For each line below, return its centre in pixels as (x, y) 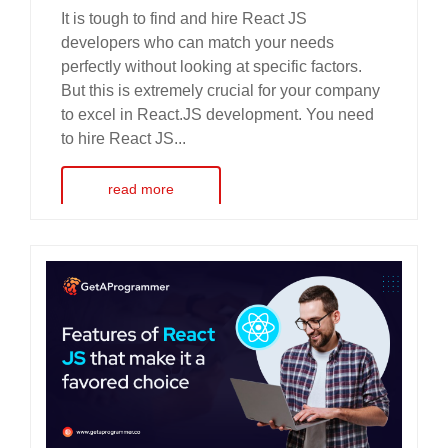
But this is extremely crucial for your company (220, 91)
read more (141, 189)
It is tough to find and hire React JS (184, 19)
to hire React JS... (123, 139)
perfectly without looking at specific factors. (211, 67)
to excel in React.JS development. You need (217, 115)
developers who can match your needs (197, 43)
